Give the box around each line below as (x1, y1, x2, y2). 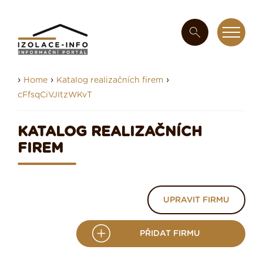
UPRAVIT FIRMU (163, 196, 230, 205)
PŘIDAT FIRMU (140, 229, 200, 238)
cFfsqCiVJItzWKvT (18, 91, 92, 100)
